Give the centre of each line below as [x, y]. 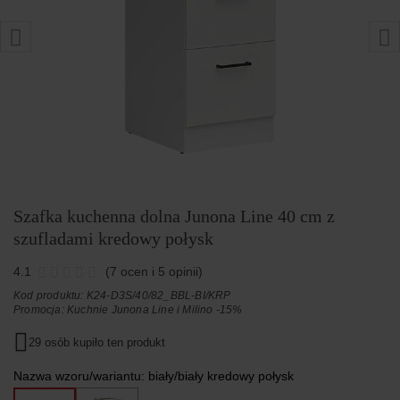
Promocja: [41, 310]
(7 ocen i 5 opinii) [154, 272]
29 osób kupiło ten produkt [97, 343]
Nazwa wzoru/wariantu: [81, 376]
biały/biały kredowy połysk [221, 376]
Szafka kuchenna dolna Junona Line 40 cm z [174, 217]
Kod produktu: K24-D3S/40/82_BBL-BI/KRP [122, 296]
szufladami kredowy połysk [113, 239]
